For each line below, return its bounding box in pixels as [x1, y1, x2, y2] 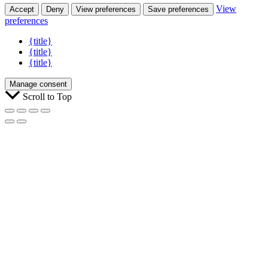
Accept [10, 4, 34, 14]
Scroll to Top [23, 91, 72, 102]
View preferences [76, 4, 136, 14]
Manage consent [10, 79, 67, 89]
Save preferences [148, 4, 209, 14]
